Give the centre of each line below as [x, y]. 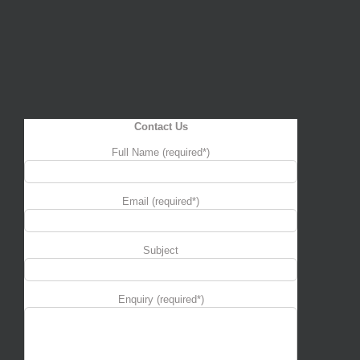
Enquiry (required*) [161, 299]
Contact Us [161, 127]
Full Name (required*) [161, 152]
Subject [161, 250]
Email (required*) [161, 201]
